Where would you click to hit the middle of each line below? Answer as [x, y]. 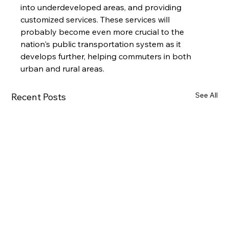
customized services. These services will [96, 20]
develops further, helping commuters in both [107, 56]
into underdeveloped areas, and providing [102, 7]
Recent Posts [39, 97]
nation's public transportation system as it [102, 44]
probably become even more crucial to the [104, 32]
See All [206, 95]
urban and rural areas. [63, 69]
